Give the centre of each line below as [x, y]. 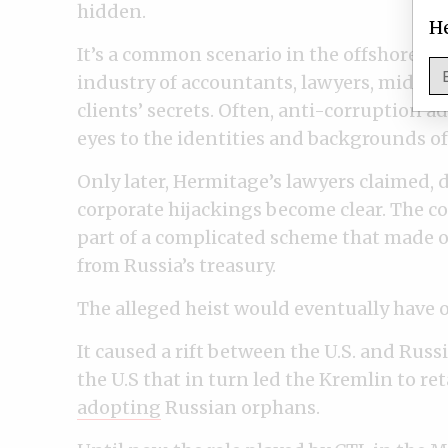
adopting [119, 407]
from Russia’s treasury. [176, 265]
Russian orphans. [242, 407]
